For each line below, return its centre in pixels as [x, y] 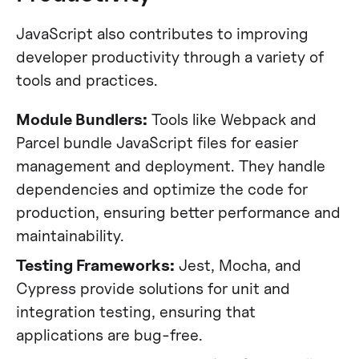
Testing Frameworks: [95, 264]
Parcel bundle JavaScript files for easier [157, 142]
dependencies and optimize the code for [161, 188]
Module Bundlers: [81, 119]
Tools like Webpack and [232, 119]
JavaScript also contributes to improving [162, 33]
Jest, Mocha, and [238, 264]
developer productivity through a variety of [169, 56]
